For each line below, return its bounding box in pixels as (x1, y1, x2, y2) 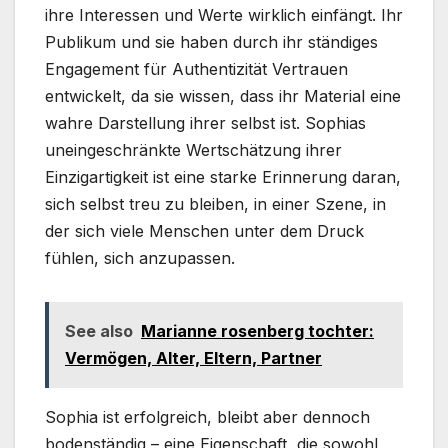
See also (65, 320, 133, 341)
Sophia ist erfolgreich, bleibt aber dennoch (45, 406, 370, 427)
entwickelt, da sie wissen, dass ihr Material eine (45, 85, 401, 106)
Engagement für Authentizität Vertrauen (45, 58, 348, 79)
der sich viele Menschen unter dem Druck (45, 220, 364, 241)
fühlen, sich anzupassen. (45, 247, 235, 268)
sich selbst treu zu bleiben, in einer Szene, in (45, 193, 386, 214)
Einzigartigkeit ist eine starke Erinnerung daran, (45, 166, 401, 187)
